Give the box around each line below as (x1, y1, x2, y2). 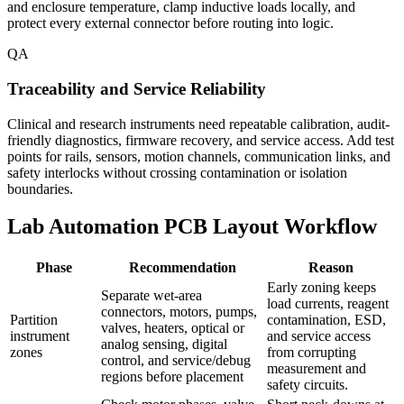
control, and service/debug (101, 353, 251, 369)
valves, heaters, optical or (101, 320, 244, 336)
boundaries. (7, 180, 73, 197)
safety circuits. (267, 377, 348, 393)
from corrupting (267, 344, 356, 361)
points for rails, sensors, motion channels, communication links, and (7, 148, 390, 164)
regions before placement (101, 369, 243, 385)
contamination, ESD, (267, 312, 386, 328)
